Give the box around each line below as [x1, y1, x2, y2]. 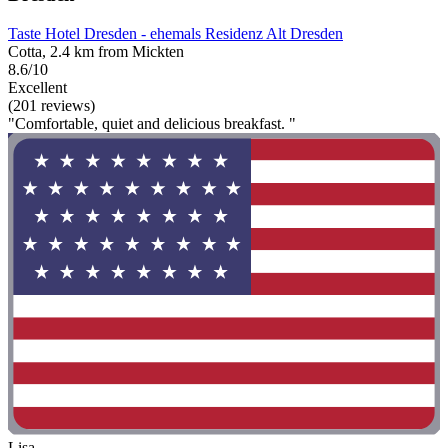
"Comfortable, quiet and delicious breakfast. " [8, 114, 296, 132]
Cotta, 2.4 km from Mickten [8, 42, 184, 60]
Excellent [8, 78, 67, 96]
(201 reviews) [8, 96, 95, 114]
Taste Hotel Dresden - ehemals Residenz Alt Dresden [8, 24, 343, 42]
